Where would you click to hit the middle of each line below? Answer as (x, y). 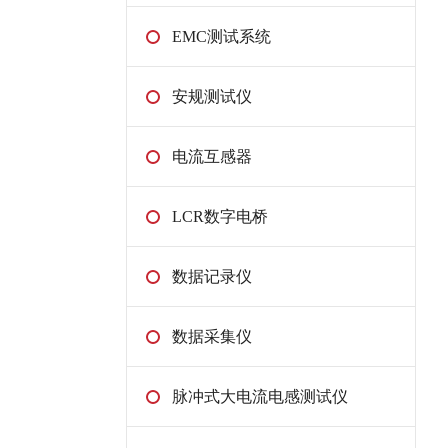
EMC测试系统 (221, 37)
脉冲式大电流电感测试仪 (260, 397)
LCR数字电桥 (220, 217)
